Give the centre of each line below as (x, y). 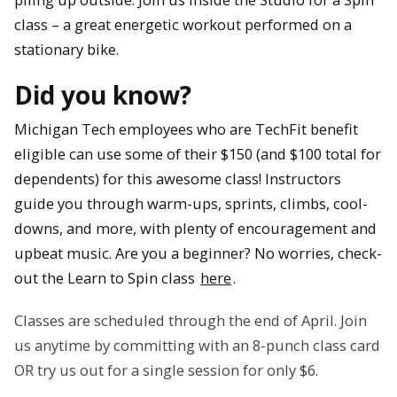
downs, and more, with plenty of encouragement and (195, 228)
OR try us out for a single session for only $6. (166, 370)
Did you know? (103, 94)
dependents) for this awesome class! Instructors (178, 178)
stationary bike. (66, 49)
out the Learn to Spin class (106, 277)
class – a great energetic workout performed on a (183, 24)
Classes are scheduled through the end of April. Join (191, 321)
